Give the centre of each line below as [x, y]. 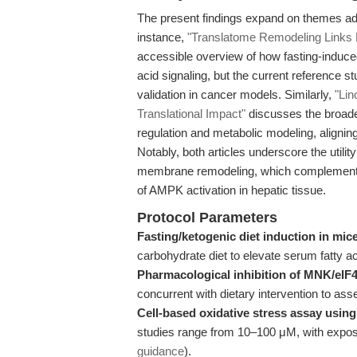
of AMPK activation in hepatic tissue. [231, 190]
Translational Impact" [191, 114]
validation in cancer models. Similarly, [236, 94]
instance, [162, 37]
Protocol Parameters [207, 218]
